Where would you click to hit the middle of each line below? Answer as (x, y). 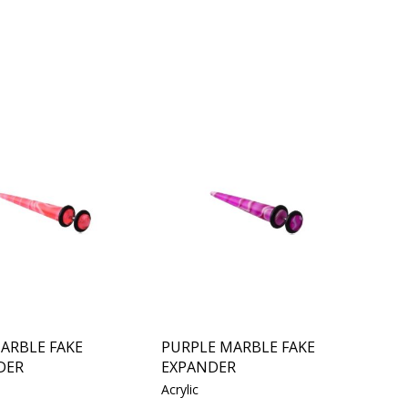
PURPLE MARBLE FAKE (239, 347)
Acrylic (180, 389)
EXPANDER (199, 367)
